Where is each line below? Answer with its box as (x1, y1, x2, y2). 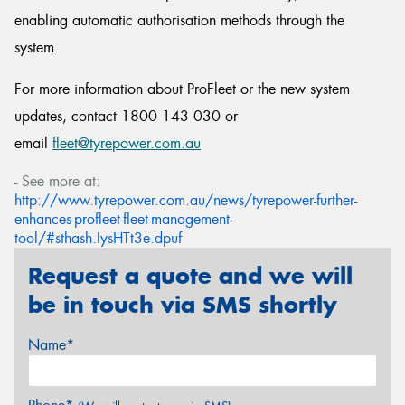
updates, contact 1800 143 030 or (14, 107, 238, 126)
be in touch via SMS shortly (28, 290, 337, 319)
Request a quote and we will (28, 261, 353, 290)
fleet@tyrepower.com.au (52, 134, 201, 153)
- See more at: (14, 172, 100, 191)
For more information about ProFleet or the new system (14, 80, 350, 99)
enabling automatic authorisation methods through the (14, 11, 344, 30)
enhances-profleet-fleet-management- (14, 210, 232, 229)
